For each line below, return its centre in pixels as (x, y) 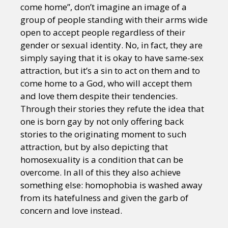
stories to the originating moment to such (103, 134)
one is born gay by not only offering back (102, 121)
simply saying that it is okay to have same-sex (112, 58)
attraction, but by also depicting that (94, 147)
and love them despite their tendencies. (99, 96)
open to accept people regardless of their (103, 32)
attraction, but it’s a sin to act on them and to (110, 70)
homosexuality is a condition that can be (102, 159)
